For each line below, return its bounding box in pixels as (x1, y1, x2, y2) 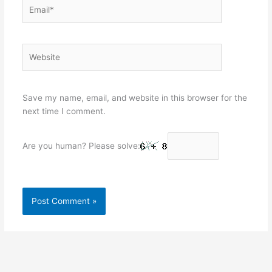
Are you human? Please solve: (22, 141, 140, 151)
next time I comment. (22, 106, 106, 117)
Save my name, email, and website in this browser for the (22, 93, 247, 103)
